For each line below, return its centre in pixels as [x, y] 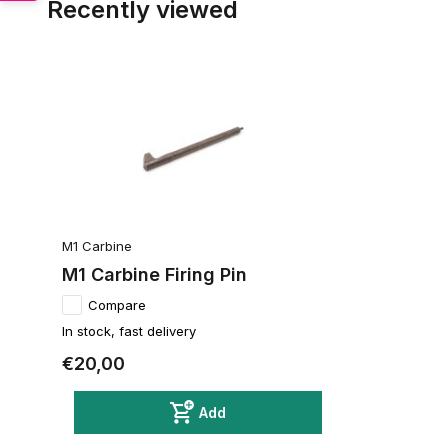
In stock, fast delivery [129, 330]
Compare [117, 304]
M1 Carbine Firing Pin [154, 274]
